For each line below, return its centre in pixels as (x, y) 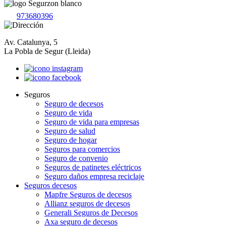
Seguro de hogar (71, 140)
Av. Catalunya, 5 (31, 42)
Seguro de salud (70, 131)
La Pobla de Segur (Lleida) (47, 51)
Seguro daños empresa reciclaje (94, 176)
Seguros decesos (50, 185)
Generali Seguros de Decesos (91, 212)
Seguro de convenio (76, 158)
